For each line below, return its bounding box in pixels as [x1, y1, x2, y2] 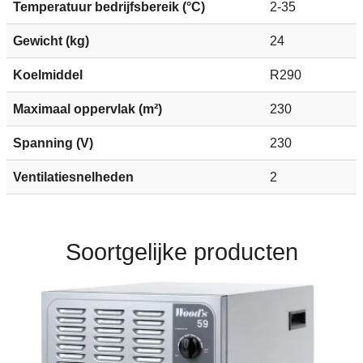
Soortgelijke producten [65, 238, 298, 265]
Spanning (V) [13, 135, 93, 150]
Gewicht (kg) [13, 33, 89, 48]
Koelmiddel [13, 67, 83, 82]
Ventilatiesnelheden [13, 169, 134, 184]
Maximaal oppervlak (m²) [13, 101, 162, 116]
